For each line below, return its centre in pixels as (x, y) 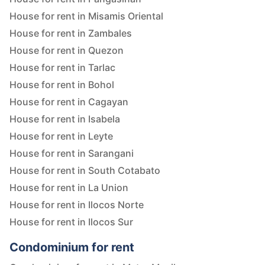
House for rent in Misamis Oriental (86, 16)
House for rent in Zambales (71, 33)
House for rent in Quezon (67, 51)
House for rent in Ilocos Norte (77, 205)
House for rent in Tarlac (62, 68)
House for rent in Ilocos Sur (71, 222)
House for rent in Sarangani (72, 153)
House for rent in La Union (69, 188)
